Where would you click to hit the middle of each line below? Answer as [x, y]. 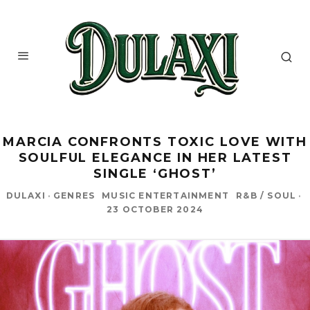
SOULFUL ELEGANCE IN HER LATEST [155, 157]
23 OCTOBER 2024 [155, 209]
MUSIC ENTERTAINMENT [166, 195]
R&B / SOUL [266, 195]
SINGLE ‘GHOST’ [155, 173]
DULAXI [26, 195]
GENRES [74, 195]
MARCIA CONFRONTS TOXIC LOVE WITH [155, 142]
